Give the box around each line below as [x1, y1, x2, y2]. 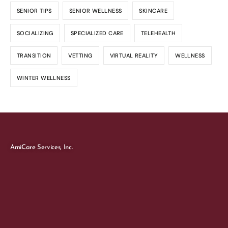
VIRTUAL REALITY [109, 51, 158, 59]
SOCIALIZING [17, 29, 53, 37]
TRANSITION [17, 51, 51, 59]
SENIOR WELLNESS [69, 7, 122, 14]
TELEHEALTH [140, 29, 176, 37]
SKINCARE [139, 7, 167, 14]
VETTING [68, 51, 93, 59]
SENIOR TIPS [17, 7, 52, 14]
